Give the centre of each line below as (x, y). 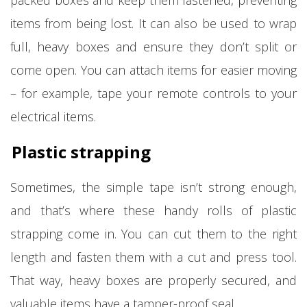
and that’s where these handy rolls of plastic (153, 210)
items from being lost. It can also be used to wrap (153, 23)
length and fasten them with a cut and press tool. (153, 257)
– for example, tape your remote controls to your (153, 93)
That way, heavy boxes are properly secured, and (153, 280)
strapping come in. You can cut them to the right (153, 233)
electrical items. (53, 116)
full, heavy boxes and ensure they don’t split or (153, 46)
